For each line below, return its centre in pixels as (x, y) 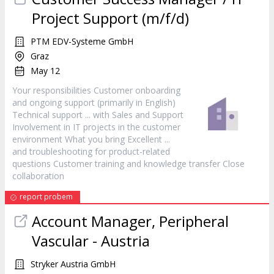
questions (33, 164)
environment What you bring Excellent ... (91, 139)
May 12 (45, 71)
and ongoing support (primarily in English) (94, 102)
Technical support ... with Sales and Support (98, 115)
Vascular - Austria (91, 241)
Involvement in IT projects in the (77, 127)
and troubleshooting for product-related (91, 151)
